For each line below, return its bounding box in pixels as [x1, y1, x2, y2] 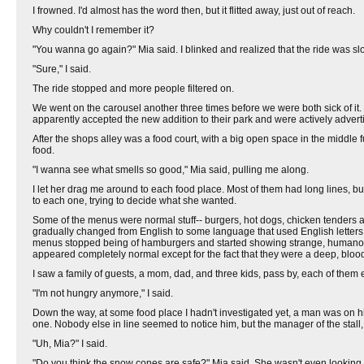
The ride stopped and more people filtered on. [32, 83, 234, 94]
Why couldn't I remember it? [32, 24, 154, 36]
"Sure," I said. [32, 63, 91, 75]
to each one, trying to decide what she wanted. [32, 195, 236, 206]
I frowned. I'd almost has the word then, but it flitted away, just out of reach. [32, 5, 355, 16]
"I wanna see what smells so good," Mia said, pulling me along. [32, 164, 309, 175]
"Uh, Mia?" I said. [32, 338, 107, 349]
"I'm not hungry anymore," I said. [32, 288, 173, 299]
